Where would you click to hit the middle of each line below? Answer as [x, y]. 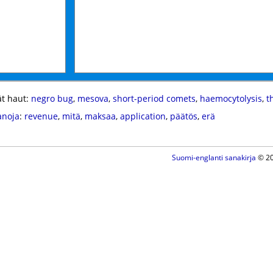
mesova [93, 98]
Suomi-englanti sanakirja [214, 158]
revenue [41, 116]
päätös [183, 116]
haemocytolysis [231, 98]
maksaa [100, 116]
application [143, 116]
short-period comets [154, 98]
